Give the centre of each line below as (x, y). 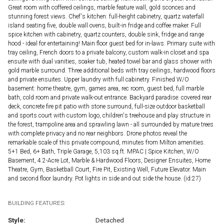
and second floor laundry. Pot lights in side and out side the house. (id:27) (104, 178)
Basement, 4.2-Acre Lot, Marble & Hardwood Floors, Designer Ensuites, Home (109, 160)
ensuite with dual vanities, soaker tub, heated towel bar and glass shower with (110, 61)
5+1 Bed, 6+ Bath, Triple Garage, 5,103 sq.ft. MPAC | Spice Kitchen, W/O (103, 151)
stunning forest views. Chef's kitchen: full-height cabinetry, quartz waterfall (106, 16)
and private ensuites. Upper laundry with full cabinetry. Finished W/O (98, 79)
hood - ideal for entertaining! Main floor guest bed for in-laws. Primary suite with (111, 43)
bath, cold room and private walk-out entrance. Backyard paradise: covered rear (110, 97)
